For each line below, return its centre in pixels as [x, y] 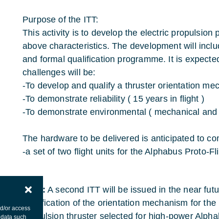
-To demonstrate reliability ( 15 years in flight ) [113, 99]
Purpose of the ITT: [61, 20]
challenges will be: [59, 72]
